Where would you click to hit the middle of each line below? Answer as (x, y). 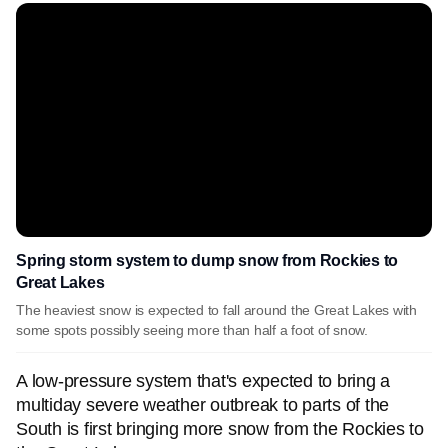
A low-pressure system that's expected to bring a (203, 381)
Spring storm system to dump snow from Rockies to (207, 260)
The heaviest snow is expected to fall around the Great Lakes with (216, 310)
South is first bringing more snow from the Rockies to (220, 429)
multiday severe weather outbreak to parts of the (202, 405)
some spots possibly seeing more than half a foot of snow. (192, 330)
